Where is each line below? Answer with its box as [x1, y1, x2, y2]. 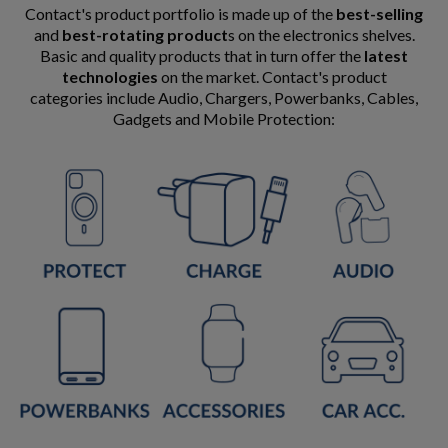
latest [361, 46, 408, 66]
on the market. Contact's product [157, 67, 387, 87]
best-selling [336, 4, 423, 24]
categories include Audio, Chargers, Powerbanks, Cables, [30, 88, 418, 108]
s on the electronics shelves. [227, 25, 415, 45]
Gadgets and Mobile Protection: [113, 109, 335, 129]
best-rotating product [61, 25, 228, 45]
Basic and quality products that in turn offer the [40, 46, 361, 66]
